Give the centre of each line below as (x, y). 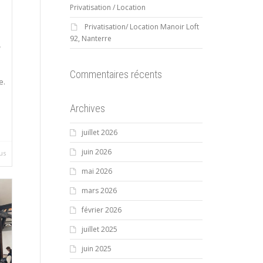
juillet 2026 (99, 132)
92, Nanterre (90, 38)
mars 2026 (99, 190)
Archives (87, 108)
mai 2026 (97, 171)
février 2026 (101, 210)
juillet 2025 (99, 229)
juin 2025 (96, 249)
